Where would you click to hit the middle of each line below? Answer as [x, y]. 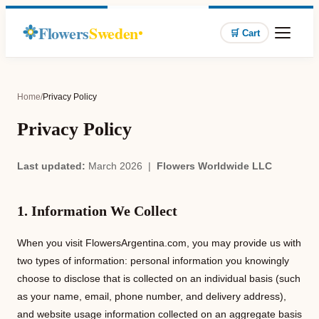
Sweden [114, 33]
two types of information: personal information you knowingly [153, 261]
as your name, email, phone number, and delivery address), [152, 296]
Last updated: [51, 166]
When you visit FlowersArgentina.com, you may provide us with [159, 243]
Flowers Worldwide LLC [214, 166]
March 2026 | [121, 166]
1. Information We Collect [97, 211]
